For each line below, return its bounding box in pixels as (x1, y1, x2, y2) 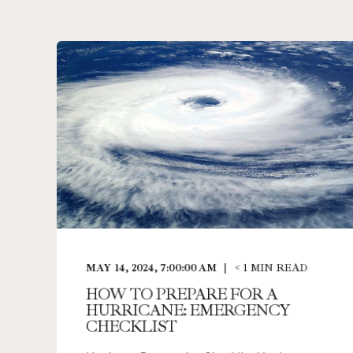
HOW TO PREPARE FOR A (85, 284, 277, 305)
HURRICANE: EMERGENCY (85, 300, 291, 321)
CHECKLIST (85, 316, 177, 336)
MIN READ (251, 262, 308, 275)
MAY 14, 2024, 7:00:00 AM (85, 262, 217, 275)
